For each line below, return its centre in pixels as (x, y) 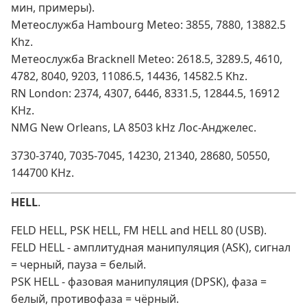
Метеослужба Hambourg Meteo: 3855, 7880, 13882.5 (148, 25)
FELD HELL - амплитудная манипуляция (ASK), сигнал (151, 248)
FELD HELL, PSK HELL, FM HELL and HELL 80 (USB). (139, 231)
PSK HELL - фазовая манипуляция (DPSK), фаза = (139, 282)
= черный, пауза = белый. (78, 265)
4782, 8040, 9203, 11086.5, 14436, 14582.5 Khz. (129, 76)
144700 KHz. (42, 173)
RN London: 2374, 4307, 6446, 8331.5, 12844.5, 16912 (145, 94)
